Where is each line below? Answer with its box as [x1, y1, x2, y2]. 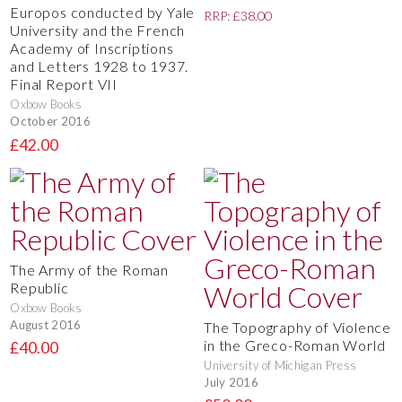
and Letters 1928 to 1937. [10, 57, 189, 75]
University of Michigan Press [204, 358, 357, 373]
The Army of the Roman [10, 261, 169, 279]
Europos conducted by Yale [10, 4, 196, 22]
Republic [10, 279, 69, 297]
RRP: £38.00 [204, 7, 273, 23]
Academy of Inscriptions [10, 39, 174, 57]
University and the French [10, 22, 186, 39]
